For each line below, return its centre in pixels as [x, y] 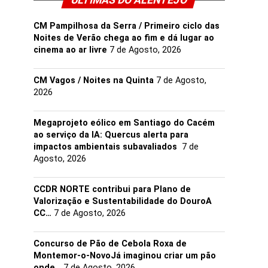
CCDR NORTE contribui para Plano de [112, 189]
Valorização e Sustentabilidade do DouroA [123, 201]
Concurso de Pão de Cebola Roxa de [110, 244]
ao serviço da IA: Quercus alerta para [111, 135]
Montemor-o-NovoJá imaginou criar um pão [125, 256]
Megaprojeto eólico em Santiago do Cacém [124, 123]
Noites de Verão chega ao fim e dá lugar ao [124, 38]
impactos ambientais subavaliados [106, 147]
